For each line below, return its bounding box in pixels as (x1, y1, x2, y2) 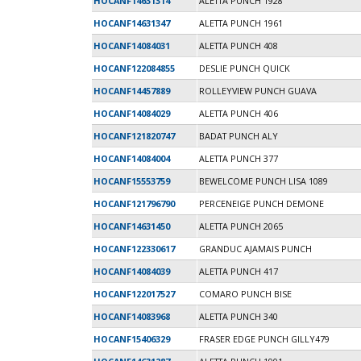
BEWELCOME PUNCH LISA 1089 (199, 175, 328, 188)
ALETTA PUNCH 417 (199, 265, 278, 278)
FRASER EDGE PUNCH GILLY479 (199, 333, 330, 346)
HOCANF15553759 (93, 175, 170, 188)
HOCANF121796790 (93, 197, 175, 210)
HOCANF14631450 (93, 220, 170, 233)
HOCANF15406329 (93, 333, 170, 346)
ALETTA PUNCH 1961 (199, 17, 283, 30)
